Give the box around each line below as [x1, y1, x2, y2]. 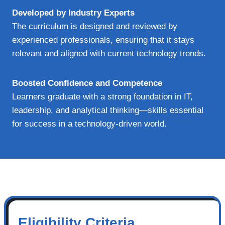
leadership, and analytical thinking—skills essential [12, 105, 203, 115]
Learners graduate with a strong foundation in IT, [12, 91, 193, 101]
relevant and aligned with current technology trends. [12, 48, 206, 58]
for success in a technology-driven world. [12, 119, 167, 129]
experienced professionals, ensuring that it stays [12, 35, 194, 45]
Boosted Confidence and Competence [12, 78, 162, 88]
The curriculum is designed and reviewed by [12, 21, 177, 31]
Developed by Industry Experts [12, 8, 135, 18]
